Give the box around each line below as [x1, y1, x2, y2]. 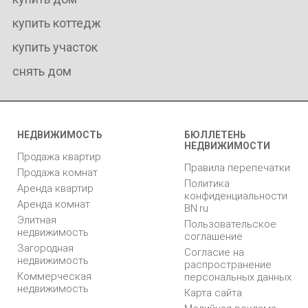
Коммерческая [17, 269, 91, 283]
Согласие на [184, 245, 244, 258]
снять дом [12, 63, 71, 78]
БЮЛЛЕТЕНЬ [184, 129, 246, 140]
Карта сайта [184, 286, 242, 299]
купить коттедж [12, 15, 101, 30]
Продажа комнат [17, 166, 98, 179]
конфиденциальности [184, 189, 287, 202]
